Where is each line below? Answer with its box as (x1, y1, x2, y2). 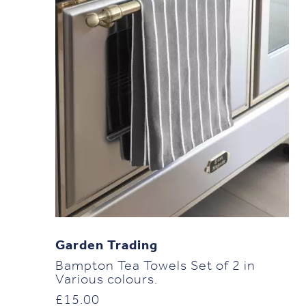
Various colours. (55, 273, 158, 288)
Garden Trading (55, 239, 158, 253)
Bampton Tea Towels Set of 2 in (55, 260, 255, 274)
